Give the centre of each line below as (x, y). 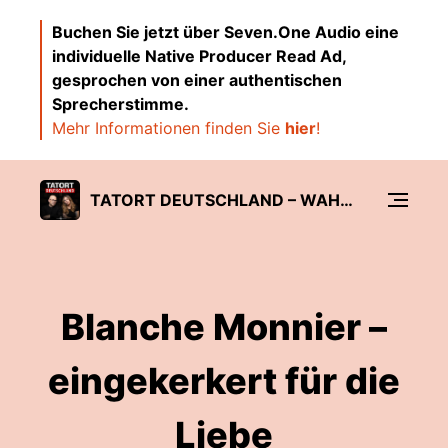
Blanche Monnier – (224, 327)
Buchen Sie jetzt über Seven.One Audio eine (225, 32)
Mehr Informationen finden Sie (168, 128)
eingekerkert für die (224, 381)
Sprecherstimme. (120, 104)
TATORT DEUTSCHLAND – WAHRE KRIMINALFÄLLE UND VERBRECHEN (346, 199)
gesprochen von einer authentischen (197, 80)
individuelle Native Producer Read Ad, (199, 56)
